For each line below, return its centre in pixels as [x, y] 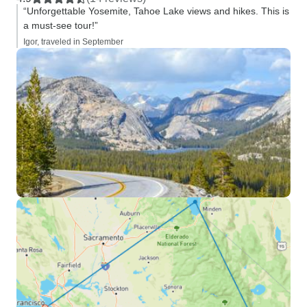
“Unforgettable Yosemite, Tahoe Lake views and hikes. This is [156, 11]
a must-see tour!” [61, 25]
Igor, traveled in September [73, 42]
